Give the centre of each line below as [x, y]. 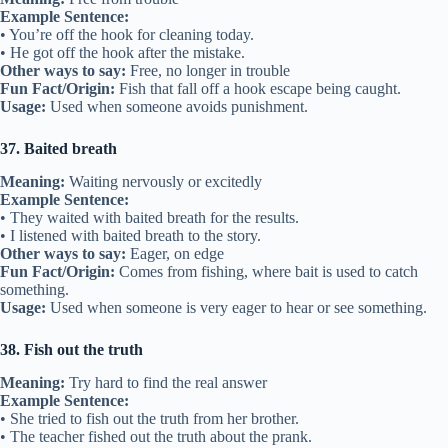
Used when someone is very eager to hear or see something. [236, 308]
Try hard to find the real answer [166, 383]
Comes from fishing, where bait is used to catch [266, 272]
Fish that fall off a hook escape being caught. [258, 89]
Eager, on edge [175, 254]
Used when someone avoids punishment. [177, 107]
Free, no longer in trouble [208, 71]
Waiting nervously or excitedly [163, 182]
